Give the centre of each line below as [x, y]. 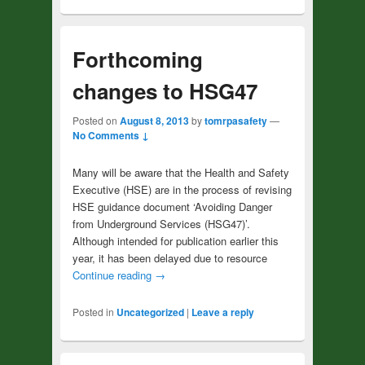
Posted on [96, 121]
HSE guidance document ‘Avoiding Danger [172, 207]
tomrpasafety [235, 121]
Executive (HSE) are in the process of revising [182, 190]
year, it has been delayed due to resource [169, 258]
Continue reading [113, 275]
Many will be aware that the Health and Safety [180, 173]
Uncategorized [150, 312]
